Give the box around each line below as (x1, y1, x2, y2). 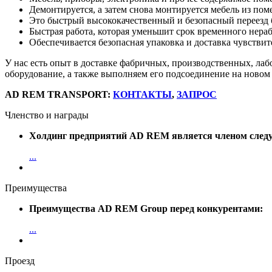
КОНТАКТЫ (113, 89, 172, 100)
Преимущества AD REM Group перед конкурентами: (29, 203, 263, 214)
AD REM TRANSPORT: (5, 89, 113, 100)
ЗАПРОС (177, 89, 217, 100)
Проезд (5, 255, 35, 266)
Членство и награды (5, 109, 89, 120)
